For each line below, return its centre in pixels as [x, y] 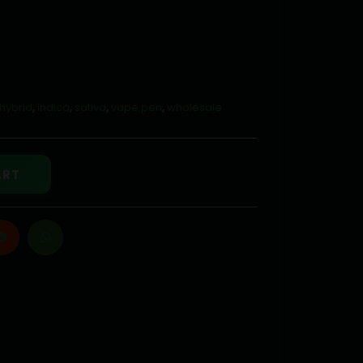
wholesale [194, 108]
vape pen [137, 108]
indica [53, 108]
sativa [90, 108]
